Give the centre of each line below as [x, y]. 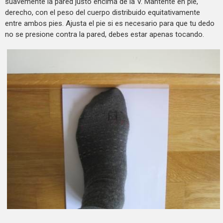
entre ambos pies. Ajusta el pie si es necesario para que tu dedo [110, 23]
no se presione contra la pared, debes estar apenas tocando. [105, 34]
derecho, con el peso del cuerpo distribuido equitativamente [103, 12]
